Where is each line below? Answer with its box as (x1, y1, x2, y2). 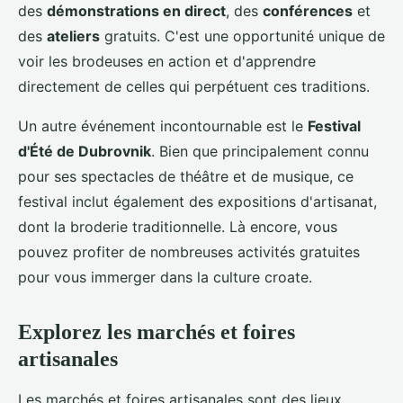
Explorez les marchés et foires (18, 320, 295, 345)
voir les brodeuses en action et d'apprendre (18, 52, 316, 71)
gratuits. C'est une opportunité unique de (100, 27, 385, 46)
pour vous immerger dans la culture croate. (18, 268, 312, 287)
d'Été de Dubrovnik (18, 142, 151, 161)
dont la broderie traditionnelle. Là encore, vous (18, 218, 337, 237)
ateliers (47, 27, 100, 46)
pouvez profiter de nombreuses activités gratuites (18, 243, 360, 262)
